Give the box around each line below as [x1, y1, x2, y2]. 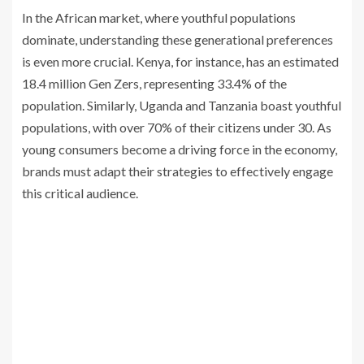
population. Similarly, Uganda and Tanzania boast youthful [22, 97, 341, 114]
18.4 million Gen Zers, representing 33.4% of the [22, 76, 287, 92]
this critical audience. [22, 185, 138, 201]
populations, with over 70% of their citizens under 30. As [22, 119, 331, 136]
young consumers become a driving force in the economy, [22, 141, 337, 158]
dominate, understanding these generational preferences [22, 32, 333, 48]
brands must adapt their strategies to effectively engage [22, 163, 333, 180]
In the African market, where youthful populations [22, 10, 296, 26]
